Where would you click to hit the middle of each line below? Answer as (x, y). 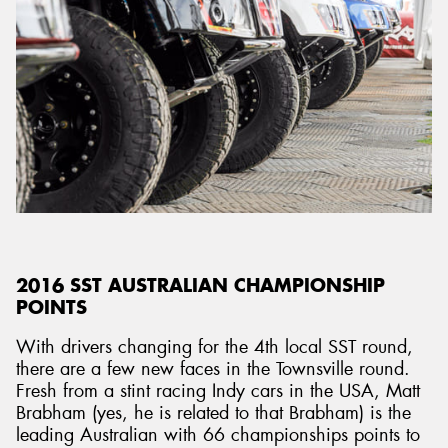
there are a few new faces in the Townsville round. (213, 369)
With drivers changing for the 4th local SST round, (214, 347)
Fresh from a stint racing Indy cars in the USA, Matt (218, 391)
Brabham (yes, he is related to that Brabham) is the (213, 413)
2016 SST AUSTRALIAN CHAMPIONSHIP (200, 285)
